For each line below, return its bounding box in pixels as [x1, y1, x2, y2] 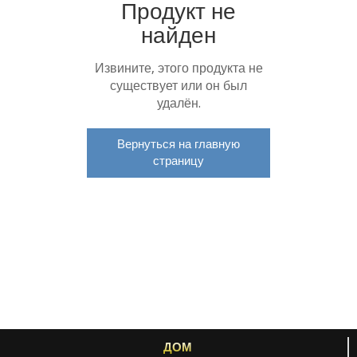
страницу [153, 153, 204, 168]
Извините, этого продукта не [94, 60, 263, 76]
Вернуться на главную [117, 136, 240, 151]
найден [141, 22, 216, 49]
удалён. [156, 95, 201, 111]
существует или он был [110, 77, 247, 93]
